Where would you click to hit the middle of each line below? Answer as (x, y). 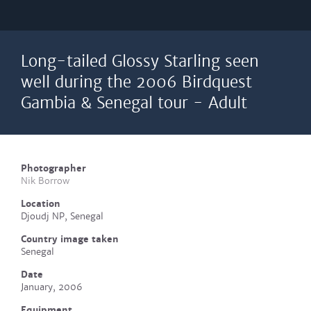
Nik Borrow (45, 181)
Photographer (53, 168)
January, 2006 (52, 287)
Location (41, 204)
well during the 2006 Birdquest (136, 82)
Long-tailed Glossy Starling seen (140, 61)
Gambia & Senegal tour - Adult (134, 103)
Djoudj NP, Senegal (62, 216)
